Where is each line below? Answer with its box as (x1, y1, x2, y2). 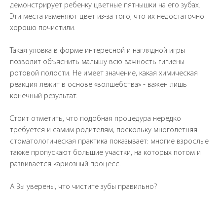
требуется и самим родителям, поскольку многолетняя (10, 126, 197, 134)
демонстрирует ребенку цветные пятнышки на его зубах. (10, 1, 200, 9)
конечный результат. (10, 92, 77, 100)
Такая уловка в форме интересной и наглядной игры (10, 47, 185, 55)
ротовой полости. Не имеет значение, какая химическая (10, 70, 198, 77)
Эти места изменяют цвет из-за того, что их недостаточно (10, 13, 204, 21)
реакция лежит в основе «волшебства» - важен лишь (10, 81, 187, 89)
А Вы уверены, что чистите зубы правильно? (10, 183, 157, 191)
